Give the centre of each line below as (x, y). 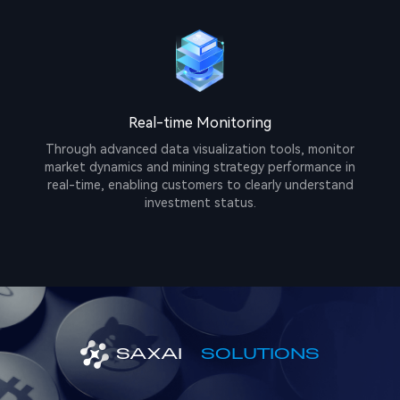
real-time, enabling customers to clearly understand (200, 185)
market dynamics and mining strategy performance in (200, 167)
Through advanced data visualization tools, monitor (200, 150)
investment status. (200, 203)
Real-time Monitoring (200, 123)
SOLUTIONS (260, 352)
